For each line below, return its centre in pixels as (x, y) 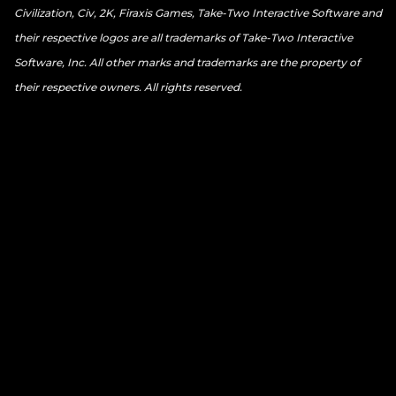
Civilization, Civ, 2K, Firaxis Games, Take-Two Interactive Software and (198, 13)
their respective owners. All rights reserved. (128, 87)
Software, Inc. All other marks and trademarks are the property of (187, 62)
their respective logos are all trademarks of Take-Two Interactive (183, 38)
